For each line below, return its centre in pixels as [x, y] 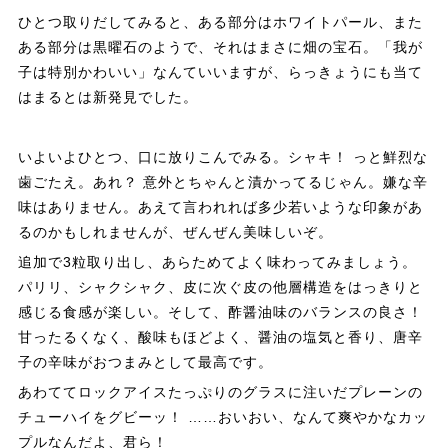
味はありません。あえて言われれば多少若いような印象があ [220, 207]
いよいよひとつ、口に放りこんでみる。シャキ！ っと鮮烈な [222, 157]
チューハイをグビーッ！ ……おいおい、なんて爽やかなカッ [222, 417]
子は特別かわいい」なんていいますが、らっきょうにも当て [220, 72]
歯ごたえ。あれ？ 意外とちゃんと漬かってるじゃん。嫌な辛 [222, 182]
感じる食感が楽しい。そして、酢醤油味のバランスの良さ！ [220, 312]
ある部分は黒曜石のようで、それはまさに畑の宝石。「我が [220, 47]
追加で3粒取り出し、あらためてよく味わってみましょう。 [217, 262]
